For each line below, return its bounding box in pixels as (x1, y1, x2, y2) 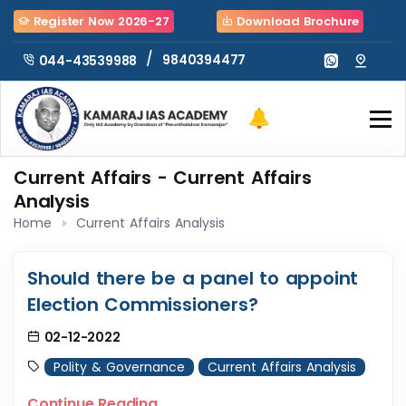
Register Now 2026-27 (29, 13, 169, 31)
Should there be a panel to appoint (27, 266, 359, 292)
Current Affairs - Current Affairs (14, 165, 312, 191)
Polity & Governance (53, 358, 185, 377)
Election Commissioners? (27, 292, 258, 318)
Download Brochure (232, 13, 360, 31)
